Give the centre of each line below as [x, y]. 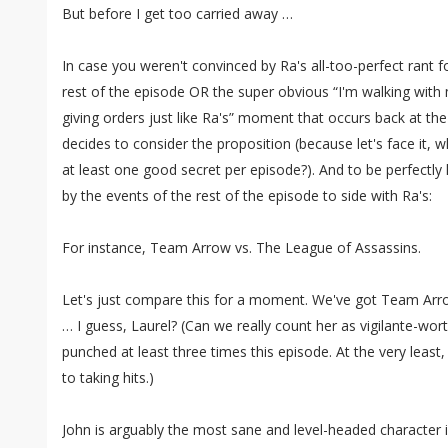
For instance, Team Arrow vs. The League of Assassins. [241, 247]
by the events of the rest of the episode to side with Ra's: [247, 195]
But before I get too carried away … [177, 13]
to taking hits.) [108, 377]
